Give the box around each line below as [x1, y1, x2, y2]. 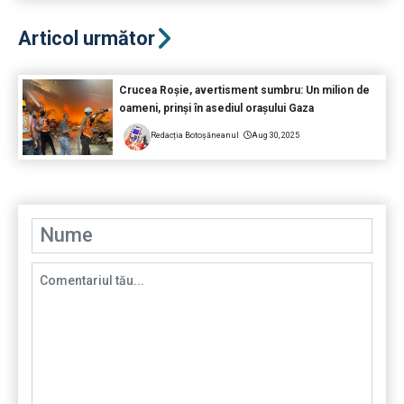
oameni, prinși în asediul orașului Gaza [118, 101, 314, 115]
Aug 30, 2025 [251, 130, 299, 140]
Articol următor [18, 26, 155, 50]
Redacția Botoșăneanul [150, 130, 239, 140]
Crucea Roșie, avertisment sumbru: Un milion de [118, 83, 370, 96]
